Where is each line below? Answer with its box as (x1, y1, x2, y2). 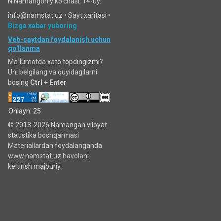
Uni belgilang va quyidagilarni (8, 68, 97, 76)
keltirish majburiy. (8, 162, 62, 170)
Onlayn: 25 (8, 107, 41, 115)
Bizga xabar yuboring (8, 22, 77, 30)
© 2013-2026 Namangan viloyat (8, 121, 107, 129)
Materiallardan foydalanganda (8, 142, 102, 149)
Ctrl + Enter (30, 78, 67, 86)
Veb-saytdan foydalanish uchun (8, 36, 110, 43)
